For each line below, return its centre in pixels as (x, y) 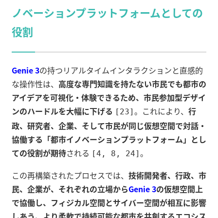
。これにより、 (161, 111)
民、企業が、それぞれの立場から (70, 189)
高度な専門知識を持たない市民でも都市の (132, 84)
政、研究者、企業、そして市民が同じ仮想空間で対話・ (109, 126)
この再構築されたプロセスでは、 (70, 175)
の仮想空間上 (180, 189)
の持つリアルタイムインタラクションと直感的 (121, 70)
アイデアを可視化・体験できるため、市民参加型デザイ (109, 98)
